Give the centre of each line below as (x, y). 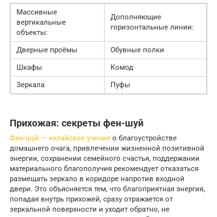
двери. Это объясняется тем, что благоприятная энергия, (107, 189)
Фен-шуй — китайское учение (60, 138)
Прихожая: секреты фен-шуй (77, 124)
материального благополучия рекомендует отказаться (104, 169)
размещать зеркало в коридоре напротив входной (97, 179)
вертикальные (41, 23)
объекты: (32, 33)
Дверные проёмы (47, 50)
